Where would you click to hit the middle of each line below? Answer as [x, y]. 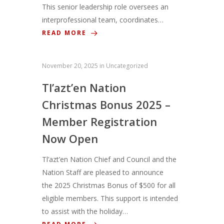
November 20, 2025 [70, 66]
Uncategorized [127, 66]
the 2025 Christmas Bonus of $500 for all [109, 185]
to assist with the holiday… [85, 211]
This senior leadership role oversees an [105, 7]
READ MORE [65, 33]
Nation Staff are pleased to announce [103, 172]
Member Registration [99, 122]
